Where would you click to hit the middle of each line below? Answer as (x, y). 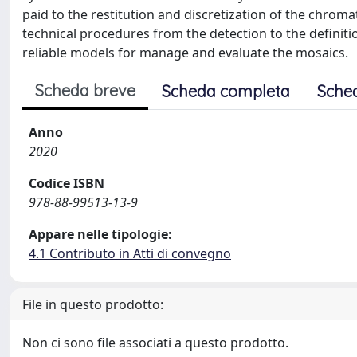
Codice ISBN (67, 183)
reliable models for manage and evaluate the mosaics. (185, 52)
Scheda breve (85, 90)
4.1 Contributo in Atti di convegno (130, 253)
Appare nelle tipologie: (100, 234)
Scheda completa (226, 91)
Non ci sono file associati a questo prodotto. (155, 342)
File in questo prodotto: (93, 304)
